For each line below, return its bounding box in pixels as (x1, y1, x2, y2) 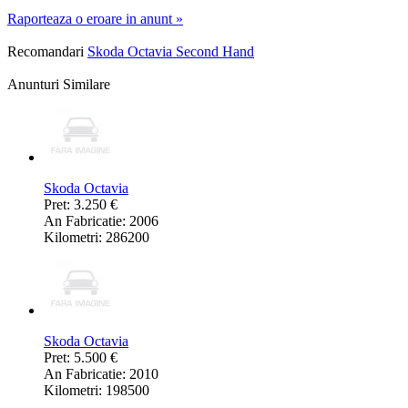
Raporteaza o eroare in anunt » (7, 11, 183, 27)
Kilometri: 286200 (44, 229, 149, 246)
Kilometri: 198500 (44, 382, 149, 399)
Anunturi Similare (7, 76, 110, 93)
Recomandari (7, 44, 84, 60)
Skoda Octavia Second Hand (87, 44, 254, 60)
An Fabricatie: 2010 (44, 366, 158, 382)
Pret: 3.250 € (44, 197, 117, 213)
